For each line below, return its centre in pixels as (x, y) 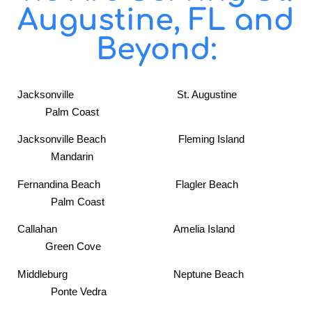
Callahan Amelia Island (153, 229)
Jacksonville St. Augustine (152, 94)
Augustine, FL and (156, 20)
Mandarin (55, 157)
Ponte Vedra (62, 291)
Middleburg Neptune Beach (150, 274)
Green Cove (59, 247)
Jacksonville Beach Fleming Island (152, 139)
